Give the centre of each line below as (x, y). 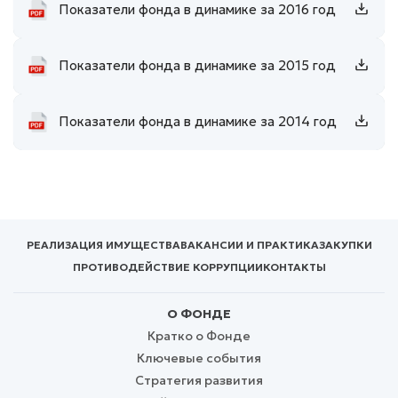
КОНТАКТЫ (294, 267)
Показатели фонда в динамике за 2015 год (197, 66)
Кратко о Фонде (199, 335)
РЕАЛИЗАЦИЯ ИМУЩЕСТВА (103, 244)
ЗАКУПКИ (345, 244)
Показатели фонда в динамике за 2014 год (198, 122)
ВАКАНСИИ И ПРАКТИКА (249, 244)
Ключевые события (199, 358)
